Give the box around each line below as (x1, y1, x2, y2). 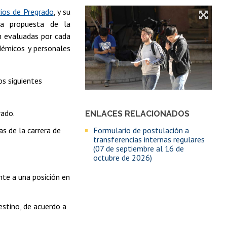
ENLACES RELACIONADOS (85, 108, 190, 119)
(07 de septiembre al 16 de (93, 143, 184, 154)
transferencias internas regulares (93, 134, 205, 144)
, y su (53, 6, 70, 17)
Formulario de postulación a (93, 125, 189, 135)
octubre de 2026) (93, 152, 152, 163)
